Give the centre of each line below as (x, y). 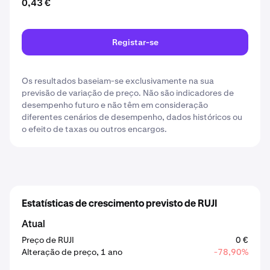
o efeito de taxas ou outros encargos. (94, 129)
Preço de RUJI (48, 240)
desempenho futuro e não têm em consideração (115, 105)
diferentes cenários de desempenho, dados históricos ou (132, 117)
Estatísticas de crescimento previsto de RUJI (120, 204)
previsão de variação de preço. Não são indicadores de (128, 93)
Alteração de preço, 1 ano (72, 252)
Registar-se (135, 42)
